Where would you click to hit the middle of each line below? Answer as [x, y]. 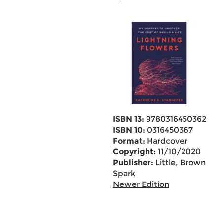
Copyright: [134, 152]
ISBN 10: [129, 130]
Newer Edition [141, 184]
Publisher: [133, 163]
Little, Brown [179, 163]
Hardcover [166, 141]
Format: [129, 141]
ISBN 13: [128, 119]
